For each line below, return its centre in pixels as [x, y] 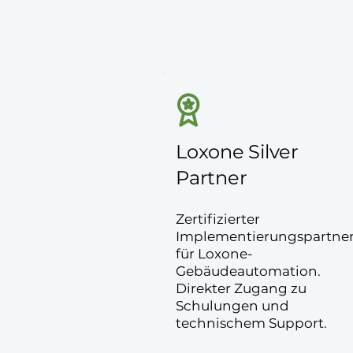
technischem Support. [251, 323]
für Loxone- [214, 254]
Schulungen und [232, 306]
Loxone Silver [237, 152]
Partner [212, 178]
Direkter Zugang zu [241, 288]
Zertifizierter [218, 219]
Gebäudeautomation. [248, 271]
